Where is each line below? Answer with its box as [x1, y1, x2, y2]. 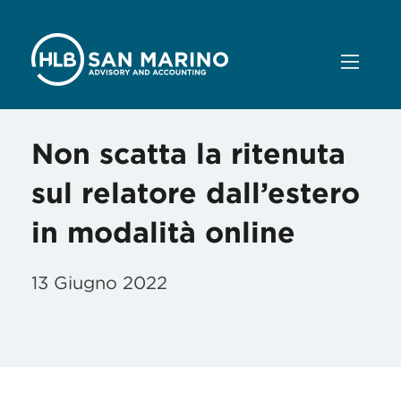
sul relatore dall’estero [31, 175, 360, 210]
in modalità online [31, 215, 295, 250]
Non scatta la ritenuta [31, 136, 346, 171]
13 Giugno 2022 [31, 272, 167, 294]
